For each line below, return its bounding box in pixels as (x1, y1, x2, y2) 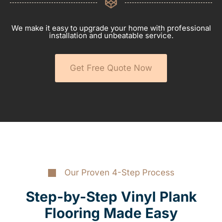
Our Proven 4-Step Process (64, 167, 174, 178)
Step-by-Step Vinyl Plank (25, 188, 197, 206)
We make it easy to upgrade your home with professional (11, 23, 211, 33)
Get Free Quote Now (70, 63, 152, 73)
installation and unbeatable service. (49, 31, 173, 41)
